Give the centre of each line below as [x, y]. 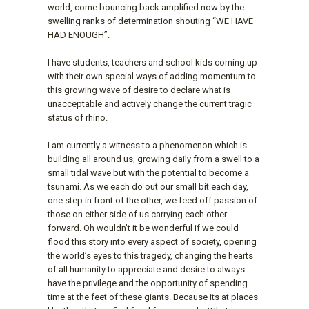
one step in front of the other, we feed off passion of [152, 200]
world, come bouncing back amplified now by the [146, 7]
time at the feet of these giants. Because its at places [153, 297]
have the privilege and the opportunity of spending [148, 283]
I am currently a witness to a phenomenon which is [147, 145]
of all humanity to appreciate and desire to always [146, 269]
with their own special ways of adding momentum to [152, 76]
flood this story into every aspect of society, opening [152, 241]
